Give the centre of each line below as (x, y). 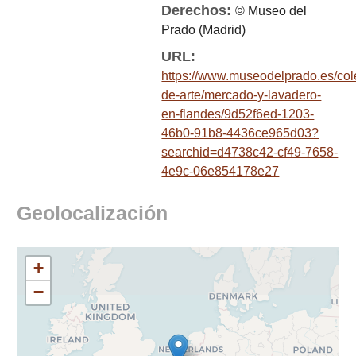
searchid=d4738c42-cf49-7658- (250, 152)
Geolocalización (92, 213)
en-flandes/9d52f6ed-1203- (238, 114)
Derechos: (199, 10)
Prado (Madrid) (204, 30)
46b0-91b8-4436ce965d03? (240, 133)
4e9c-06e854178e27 (221, 171)
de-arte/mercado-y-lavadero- (242, 95)
